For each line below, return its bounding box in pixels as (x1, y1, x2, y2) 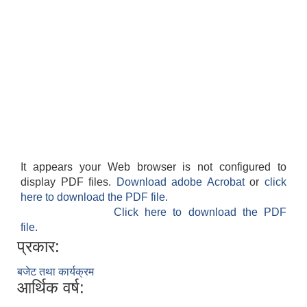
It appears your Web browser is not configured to (21, 161, 286, 173)
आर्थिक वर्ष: (17, 278, 84, 297)
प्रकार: (17, 237, 60, 256)
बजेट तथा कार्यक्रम (17, 266, 94, 278)
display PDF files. (21, 176, 116, 188)
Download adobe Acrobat (116, 176, 250, 188)
